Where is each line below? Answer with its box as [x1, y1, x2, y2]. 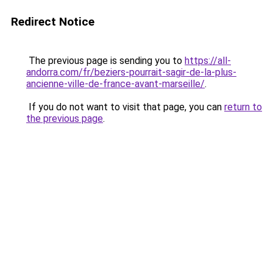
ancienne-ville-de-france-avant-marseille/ [26, 78, 205, 90]
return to [224, 101, 262, 113]
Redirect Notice [11, 15, 94, 29]
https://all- [185, 55, 231, 66]
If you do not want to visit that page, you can [26, 101, 224, 113]
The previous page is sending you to [26, 55, 185, 66]
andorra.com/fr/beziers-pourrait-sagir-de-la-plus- [26, 66, 236, 78]
